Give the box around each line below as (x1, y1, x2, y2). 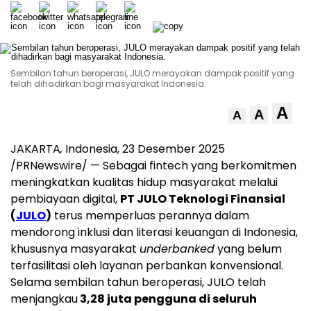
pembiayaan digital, (10, 191, 120, 208)
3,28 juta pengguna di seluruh (78, 291, 257, 308)
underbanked (140, 241, 215, 258)
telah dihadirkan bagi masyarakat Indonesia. (10, 78, 206, 90)
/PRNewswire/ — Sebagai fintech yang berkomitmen (10, 158, 296, 174)
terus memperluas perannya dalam (51, 208, 249, 224)
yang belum (215, 241, 282, 258)
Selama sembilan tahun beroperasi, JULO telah (10, 274, 266, 291)
